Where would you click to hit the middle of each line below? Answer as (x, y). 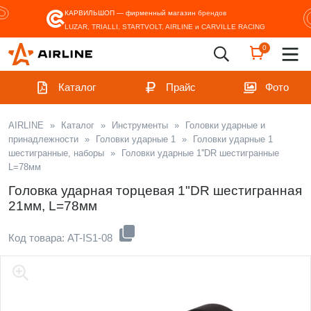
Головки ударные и (225, 125)
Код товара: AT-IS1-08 (62, 238)
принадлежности (43, 139)
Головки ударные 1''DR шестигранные (200, 153)
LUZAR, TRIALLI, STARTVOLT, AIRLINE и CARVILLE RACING (165, 27)
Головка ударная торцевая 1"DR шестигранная (155, 191)
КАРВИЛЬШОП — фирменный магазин (131, 13)
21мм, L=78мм (53, 206)
